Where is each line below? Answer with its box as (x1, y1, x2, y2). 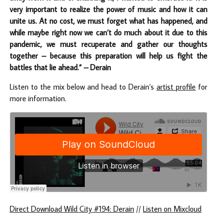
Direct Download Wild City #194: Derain (10, 203, 134, 214)
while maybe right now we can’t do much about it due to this (10, 27, 207, 37)
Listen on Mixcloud (143, 203, 201, 214)
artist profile (156, 81, 196, 92)
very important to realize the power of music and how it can (10, 4, 207, 14)
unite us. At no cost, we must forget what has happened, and (10, 15, 207, 26)
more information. (10, 93, 66, 103)
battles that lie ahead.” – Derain (10, 62, 111, 72)
